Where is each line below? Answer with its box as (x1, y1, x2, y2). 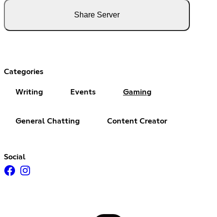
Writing (15, 88, 43, 96)
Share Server (74, 10, 120, 19)
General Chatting (15, 117, 80, 125)
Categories (4, 67, 44, 76)
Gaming (123, 88, 152, 96)
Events (70, 88, 96, 96)
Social (4, 153, 26, 161)
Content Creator (107, 117, 167, 125)
